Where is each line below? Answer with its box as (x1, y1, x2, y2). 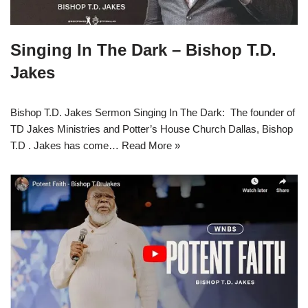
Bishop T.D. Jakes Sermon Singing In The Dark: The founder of (10, 106, 298, 118)
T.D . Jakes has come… (10, 139, 122, 151)
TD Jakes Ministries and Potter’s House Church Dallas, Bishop (10, 122, 293, 135)
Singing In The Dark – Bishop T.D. (10, 40, 276, 59)
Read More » (122, 139, 180, 151)
